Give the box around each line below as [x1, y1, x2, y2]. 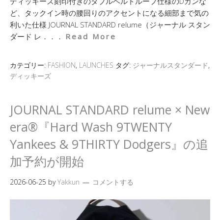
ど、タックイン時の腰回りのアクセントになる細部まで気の [10, 8, 209, 18]
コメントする [92, 177, 134, 187]
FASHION [48, 60, 76, 70]
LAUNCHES [79, 60, 113, 70]
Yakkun [57, 177, 80, 187]
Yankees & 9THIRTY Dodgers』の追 [10, 136, 208, 152]
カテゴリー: [10, 60, 48, 70]
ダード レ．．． [10, 31, 65, 41]
